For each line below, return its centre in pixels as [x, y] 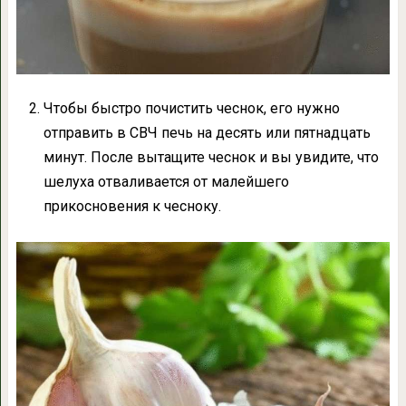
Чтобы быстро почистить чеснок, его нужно [191, 109]
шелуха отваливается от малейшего [166, 182]
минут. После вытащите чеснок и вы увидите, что [211, 158]
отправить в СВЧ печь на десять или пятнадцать [207, 133]
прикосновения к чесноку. [132, 207]
